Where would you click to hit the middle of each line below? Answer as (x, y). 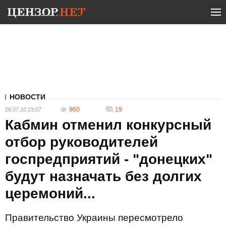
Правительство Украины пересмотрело (94, 218)
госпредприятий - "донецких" (109, 159)
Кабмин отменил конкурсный (108, 125)
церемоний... (50, 193)
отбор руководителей (81, 142)
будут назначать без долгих (103, 176)
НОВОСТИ (27, 97)
